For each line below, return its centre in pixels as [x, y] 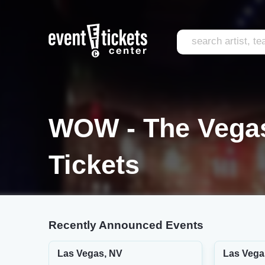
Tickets [94, 165]
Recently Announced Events [126, 225]
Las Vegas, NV [90, 253]
